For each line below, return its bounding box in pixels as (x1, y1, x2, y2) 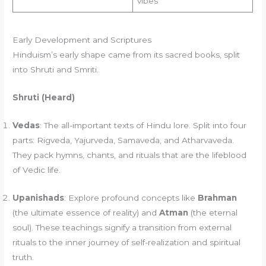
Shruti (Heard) (12, 93, 75, 103)
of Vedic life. (12, 165, 61, 175)
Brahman (198, 192, 237, 202)
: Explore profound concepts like (64, 192, 198, 202)
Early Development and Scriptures (12, 35, 152, 45)
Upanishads (12, 192, 65, 202)
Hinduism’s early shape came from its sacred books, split (12, 50, 240, 60)
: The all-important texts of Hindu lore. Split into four (40, 121, 247, 131)
